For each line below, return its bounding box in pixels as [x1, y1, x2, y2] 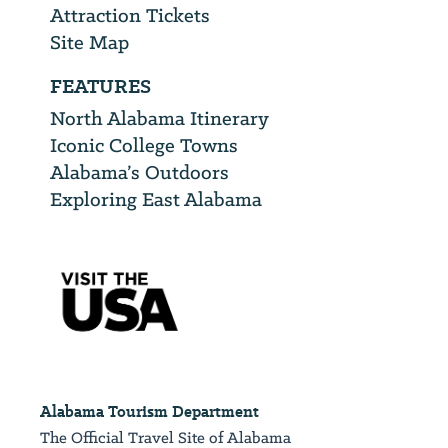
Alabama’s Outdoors [50, 158, 229, 185]
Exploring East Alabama [50, 185, 262, 212]
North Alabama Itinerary [50, 104, 269, 131]
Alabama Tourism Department [40, 400, 259, 422]
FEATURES [50, 72, 151, 100]
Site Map [50, 28, 129, 55]
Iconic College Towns [50, 131, 238, 158]
